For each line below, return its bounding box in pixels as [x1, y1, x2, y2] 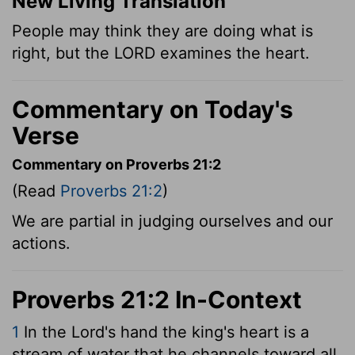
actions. [12, 233, 71, 253]
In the [19, 322, 71, 342]
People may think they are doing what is [12, 21, 313, 40]
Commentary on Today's [12, 94, 293, 124]
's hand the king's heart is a [105, 322, 309, 342]
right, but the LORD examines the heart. [12, 43, 310, 63]
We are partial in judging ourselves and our [12, 211, 333, 231]
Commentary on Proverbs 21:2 [12, 155, 221, 173]
